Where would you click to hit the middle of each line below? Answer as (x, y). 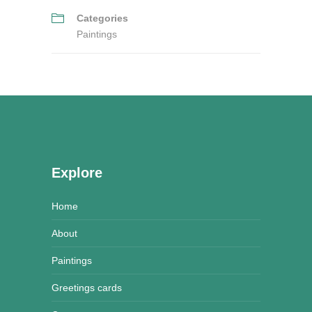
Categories (102, 18)
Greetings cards (87, 287)
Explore (77, 172)
